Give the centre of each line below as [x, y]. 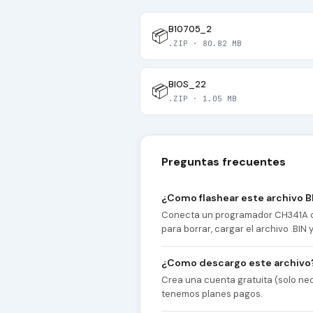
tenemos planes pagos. [212, 294]
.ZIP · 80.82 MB [205, 44]
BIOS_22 [187, 85]
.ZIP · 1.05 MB [203, 99]
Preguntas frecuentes [224, 162]
